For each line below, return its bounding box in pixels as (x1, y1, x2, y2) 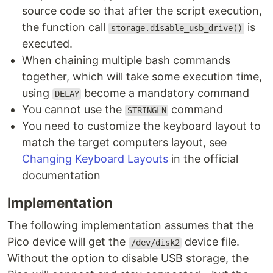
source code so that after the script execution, (22, 4, 262, 18)
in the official (168, 152, 238, 166)
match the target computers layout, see (22, 136, 227, 149)
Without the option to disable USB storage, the (7, 252, 249, 265)
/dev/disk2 (130, 238, 180, 248)
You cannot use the (22, 103, 125, 116)
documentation (22, 169, 101, 182)
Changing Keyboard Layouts (22, 152, 168, 166)
